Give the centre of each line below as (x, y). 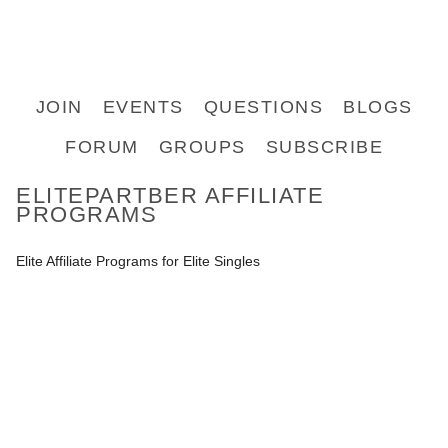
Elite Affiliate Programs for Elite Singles (138, 261)
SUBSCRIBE (324, 147)
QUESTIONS (263, 107)
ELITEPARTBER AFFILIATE (170, 195)
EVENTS (143, 107)
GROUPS (202, 147)
